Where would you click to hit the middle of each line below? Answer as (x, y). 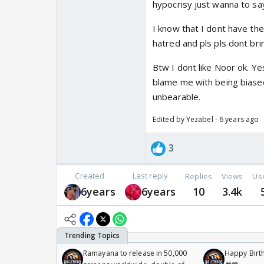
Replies (199, 176)
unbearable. (177, 97)
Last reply (150, 176)
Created (90, 176)
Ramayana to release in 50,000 (135, 253)
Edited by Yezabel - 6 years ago (206, 120)
